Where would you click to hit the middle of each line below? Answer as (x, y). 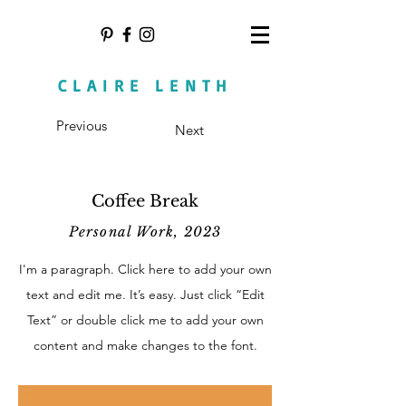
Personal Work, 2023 (145, 232)
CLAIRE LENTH (145, 85)
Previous (82, 126)
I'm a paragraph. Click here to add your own (145, 269)
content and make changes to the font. (145, 345)
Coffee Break (145, 201)
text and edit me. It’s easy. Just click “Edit (145, 295)
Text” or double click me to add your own (145, 320)
